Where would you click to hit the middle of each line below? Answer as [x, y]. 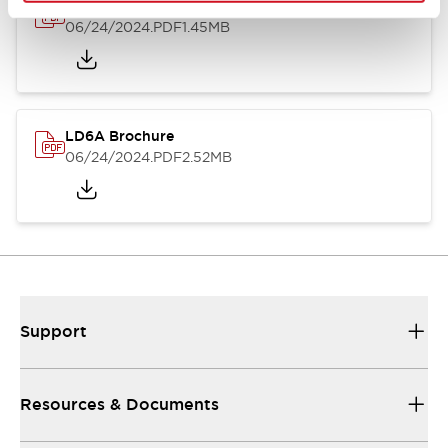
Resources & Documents [119, 404]
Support [53, 331]
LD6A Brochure [119, 136]
